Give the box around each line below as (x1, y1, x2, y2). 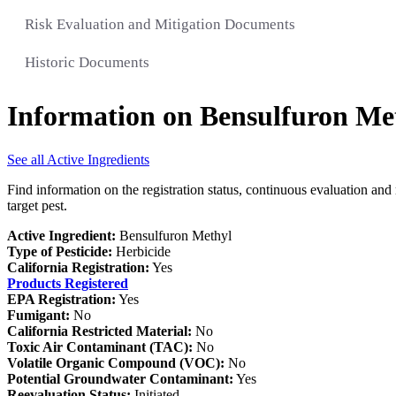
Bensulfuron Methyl (116, 227, 232, 243)
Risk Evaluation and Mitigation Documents (25, 16, 295, 34)
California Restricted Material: (7, 323, 192, 339)
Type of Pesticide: (7, 243, 112, 259)
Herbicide (112, 243, 171, 259)
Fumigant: (7, 307, 70, 323)
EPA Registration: (7, 291, 116, 307)
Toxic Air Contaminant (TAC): (7, 339, 193, 354)
